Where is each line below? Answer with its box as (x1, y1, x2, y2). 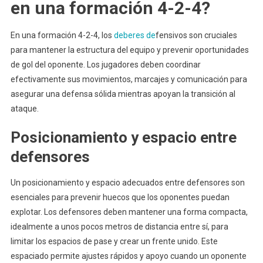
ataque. (10, 103, 39, 113)
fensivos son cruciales (155, 30, 237, 40)
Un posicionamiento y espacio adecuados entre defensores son (10, 177, 245, 187)
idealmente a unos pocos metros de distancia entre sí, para (10, 221, 228, 231)
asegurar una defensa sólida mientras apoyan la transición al (10, 89, 235, 99)
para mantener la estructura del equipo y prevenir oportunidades (10, 45, 249, 55)
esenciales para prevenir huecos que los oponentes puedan (10, 192, 230, 202)
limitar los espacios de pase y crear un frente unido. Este (10, 236, 218, 246)
